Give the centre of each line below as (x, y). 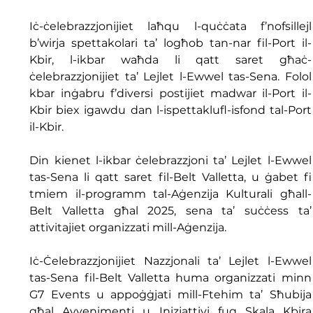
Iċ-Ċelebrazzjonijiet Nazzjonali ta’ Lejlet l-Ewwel (170, 261)
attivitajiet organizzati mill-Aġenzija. (128, 228)
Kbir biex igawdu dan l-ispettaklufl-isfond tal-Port (170, 110)
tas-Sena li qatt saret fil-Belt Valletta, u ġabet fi (170, 177)
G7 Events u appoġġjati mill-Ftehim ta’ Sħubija (170, 295)
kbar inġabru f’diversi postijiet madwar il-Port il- (170, 94)
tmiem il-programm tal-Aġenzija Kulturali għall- (170, 194)
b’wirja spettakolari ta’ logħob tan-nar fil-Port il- (170, 43)
